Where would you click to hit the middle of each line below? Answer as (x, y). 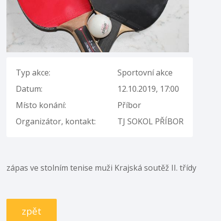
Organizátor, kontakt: (56, 121)
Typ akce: (33, 72)
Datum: (29, 89)
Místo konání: (41, 105)
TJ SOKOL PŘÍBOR (151, 121)
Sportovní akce (145, 72)
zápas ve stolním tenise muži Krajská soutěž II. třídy (102, 167)
